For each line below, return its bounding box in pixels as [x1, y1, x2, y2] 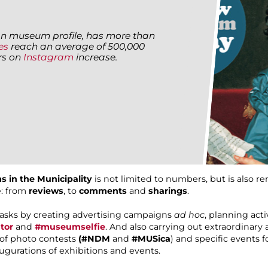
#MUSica [132, 233, 170, 245]
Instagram [23, 51, 74, 63]
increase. [74, 51, 117, 63]
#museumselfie [35, 221, 105, 233]
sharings [148, 185, 187, 197]
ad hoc [174, 209, 205, 221]
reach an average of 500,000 [8, 40, 145, 52]
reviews [29, 185, 63, 197]
